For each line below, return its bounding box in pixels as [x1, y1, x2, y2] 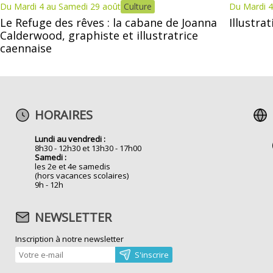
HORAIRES [35, 106, 93, 123]
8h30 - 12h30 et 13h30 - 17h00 [35, 142, 142, 154]
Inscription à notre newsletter [15, 233, 124, 244]
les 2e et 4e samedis [35, 160, 111, 172]
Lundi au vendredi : [35, 133, 106, 144]
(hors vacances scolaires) [35, 169, 129, 181]
